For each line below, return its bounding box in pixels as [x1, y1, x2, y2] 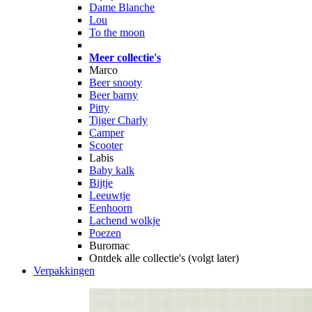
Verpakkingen [33, 265, 95, 276]
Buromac [89, 240, 130, 251]
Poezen [89, 227, 121, 239]
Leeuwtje [89, 189, 130, 201]
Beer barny [89, 89, 138, 101]
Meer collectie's [89, 52, 161, 63]
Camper [89, 127, 124, 139]
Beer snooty [89, 77, 142, 88]
